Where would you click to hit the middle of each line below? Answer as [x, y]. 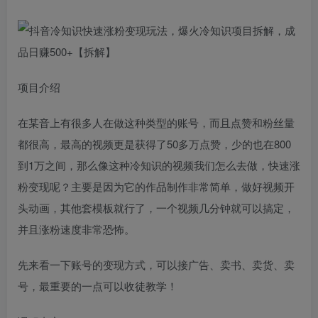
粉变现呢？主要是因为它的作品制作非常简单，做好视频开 [156, 186]
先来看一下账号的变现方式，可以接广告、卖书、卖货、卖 [156, 264]
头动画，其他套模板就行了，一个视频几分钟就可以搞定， [156, 208]
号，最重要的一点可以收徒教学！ [98, 286]
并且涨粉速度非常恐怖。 [76, 229]
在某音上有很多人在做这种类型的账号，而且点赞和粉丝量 [156, 122]
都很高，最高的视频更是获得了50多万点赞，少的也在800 [154, 144]
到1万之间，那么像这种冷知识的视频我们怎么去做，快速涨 [159, 165]
